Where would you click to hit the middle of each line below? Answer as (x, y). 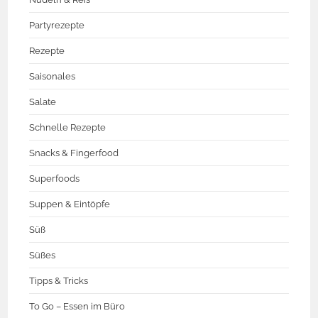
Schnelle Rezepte (68, 128)
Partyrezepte (57, 26)
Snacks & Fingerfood (74, 153)
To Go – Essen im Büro (77, 307)
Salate (43, 102)
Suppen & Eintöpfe (70, 204)
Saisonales (53, 77)
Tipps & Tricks (59, 281)
